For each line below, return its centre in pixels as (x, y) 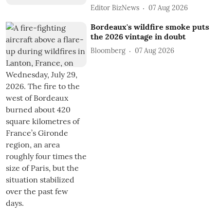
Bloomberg (108, 51)
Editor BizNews (115, 8)
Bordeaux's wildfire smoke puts (150, 27)
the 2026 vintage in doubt (138, 36)
